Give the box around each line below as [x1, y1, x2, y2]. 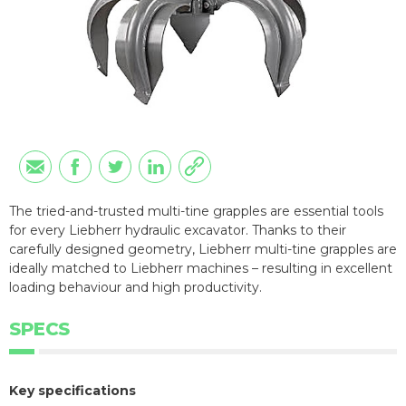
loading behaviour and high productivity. [9, 278, 262, 295]
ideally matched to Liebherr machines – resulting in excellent [9, 259, 392, 276]
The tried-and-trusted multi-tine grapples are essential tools [9, 202, 383, 219]
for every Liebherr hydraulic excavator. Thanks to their [9, 221, 346, 238]
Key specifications [9, 382, 136, 399]
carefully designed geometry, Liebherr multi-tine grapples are [9, 240, 397, 257]
